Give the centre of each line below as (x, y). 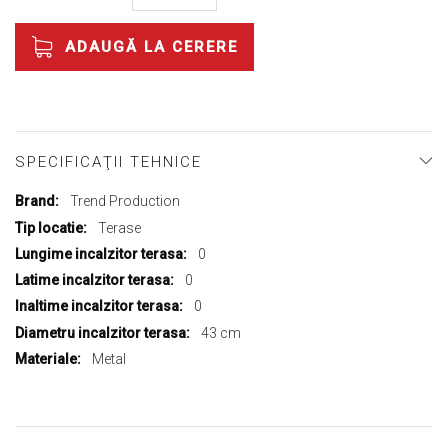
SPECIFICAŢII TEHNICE (108, 162)
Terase (119, 227)
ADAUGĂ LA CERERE (151, 47)
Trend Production (124, 201)
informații (45, 242)
